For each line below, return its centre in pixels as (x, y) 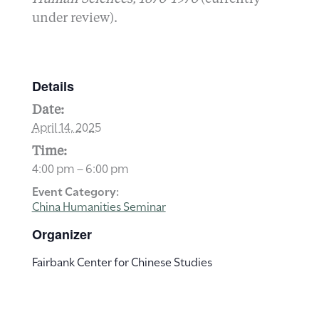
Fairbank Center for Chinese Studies (122, 261)
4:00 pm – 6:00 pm (80, 168)
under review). (74, 19)
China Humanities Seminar (99, 206)
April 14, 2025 (66, 126)
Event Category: (75, 191)
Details (53, 87)
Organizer (62, 235)
